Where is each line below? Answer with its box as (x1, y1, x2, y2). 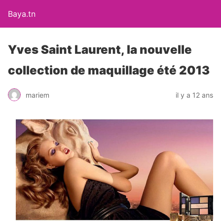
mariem (26, 90, 49, 99)
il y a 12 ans (176, 90, 213, 99)
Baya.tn (8, 9, 36, 19)
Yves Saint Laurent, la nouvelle (8, 42, 192, 57)
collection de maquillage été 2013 (8, 63, 210, 77)
